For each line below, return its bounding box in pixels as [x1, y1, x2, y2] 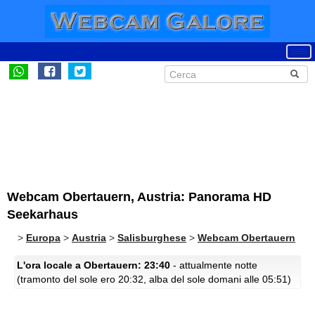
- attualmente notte [170, 259, 257, 271]
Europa [26, 232, 60, 243]
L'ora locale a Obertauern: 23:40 [17, 259, 170, 271]
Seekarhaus [7, 207, 78, 221]
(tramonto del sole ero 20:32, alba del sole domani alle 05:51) [17, 274, 291, 285]
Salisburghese [117, 232, 186, 243]
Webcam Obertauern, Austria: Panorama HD [7, 190, 271, 204]
